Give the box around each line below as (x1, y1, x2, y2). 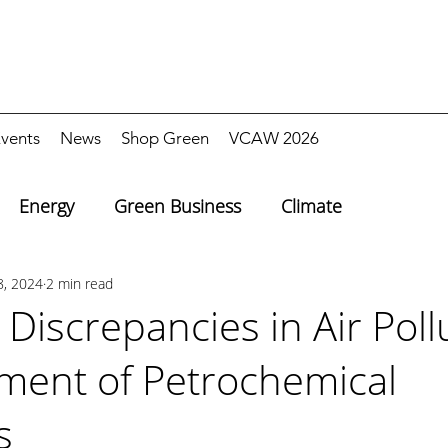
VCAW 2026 (229, 128, 319, 148)
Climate (281, 194, 342, 218)
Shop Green (121, 128, 209, 148)
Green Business (114, 194, 241, 218)
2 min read (46, 273, 113, 293)
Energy (19, 194, 74, 218)
